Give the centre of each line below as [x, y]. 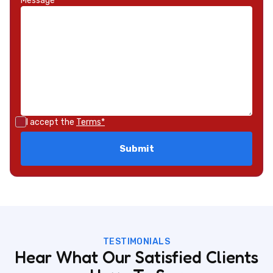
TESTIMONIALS [136, 241]
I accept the [51, 122]
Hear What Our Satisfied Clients [136, 257]
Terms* [90, 122]
